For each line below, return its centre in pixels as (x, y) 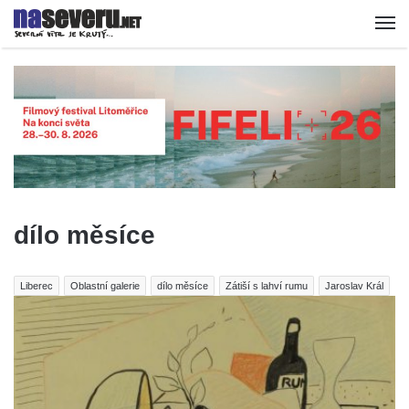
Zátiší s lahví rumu (267, 285)
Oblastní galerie (105, 285)
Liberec (37, 285)
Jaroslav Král (354, 285)
